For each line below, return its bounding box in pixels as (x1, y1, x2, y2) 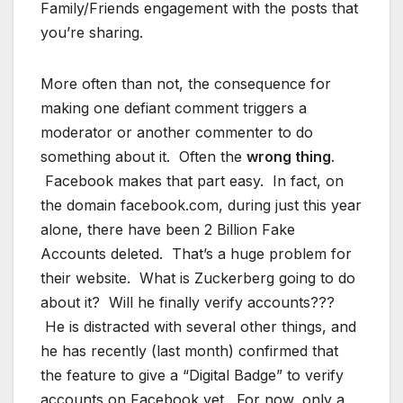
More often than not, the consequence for (40, 74, 331, 93)
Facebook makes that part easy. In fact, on (40, 171, 344, 190)
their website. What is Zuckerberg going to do (40, 268, 355, 287)
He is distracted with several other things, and (40, 317, 356, 336)
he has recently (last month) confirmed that (40, 341, 338, 360)
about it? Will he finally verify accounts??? (40, 292, 335, 311)
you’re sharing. (40, 22, 143, 41)
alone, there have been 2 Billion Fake (40, 219, 295, 238)
